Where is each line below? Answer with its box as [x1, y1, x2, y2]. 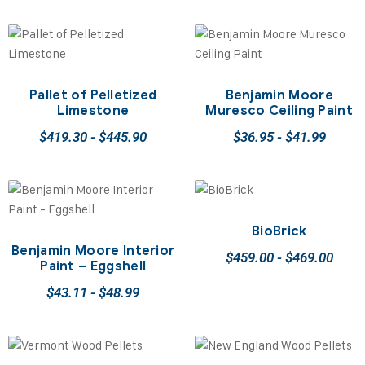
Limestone [57, 103, 130, 120]
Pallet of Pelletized [29, 87, 157, 104]
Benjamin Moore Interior [11, 243, 175, 260]
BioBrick [251, 223, 307, 240]
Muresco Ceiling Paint [205, 103, 354, 120]
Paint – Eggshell [40, 258, 147, 275]
